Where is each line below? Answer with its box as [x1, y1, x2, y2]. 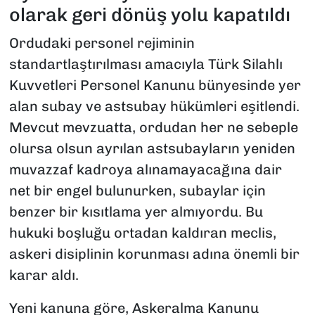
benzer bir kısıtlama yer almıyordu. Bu [8, 202, 263, 220]
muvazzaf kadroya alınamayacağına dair [8, 160, 282, 178]
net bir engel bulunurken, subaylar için [8, 181, 266, 199]
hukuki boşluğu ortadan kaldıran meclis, [8, 224, 276, 241]
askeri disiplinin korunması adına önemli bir [8, 245, 300, 262]
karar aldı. [8, 266, 79, 283]
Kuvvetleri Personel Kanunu [8, 76, 195, 94]
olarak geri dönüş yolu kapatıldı [8, 4, 290, 27]
